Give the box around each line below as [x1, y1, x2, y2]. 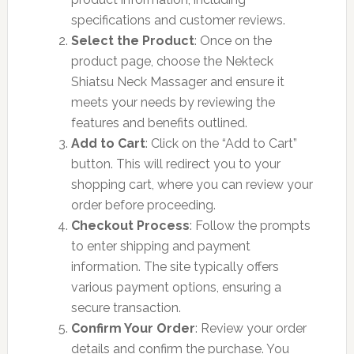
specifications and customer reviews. [70, 12, 285, 28]
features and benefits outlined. [70, 115, 247, 130]
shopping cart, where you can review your [70, 176, 313, 192]
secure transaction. [70, 299, 181, 315]
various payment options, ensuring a [70, 279, 281, 295]
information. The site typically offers [70, 258, 279, 274]
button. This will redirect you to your [70, 156, 281, 171]
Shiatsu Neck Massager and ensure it [70, 73, 284, 89]
